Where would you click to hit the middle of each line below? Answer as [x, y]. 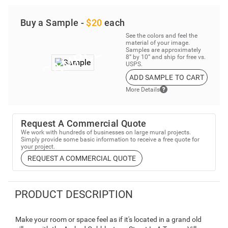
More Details [142, 89]
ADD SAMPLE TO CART [166, 78]
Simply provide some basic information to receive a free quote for [110, 140]
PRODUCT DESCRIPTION [74, 195]
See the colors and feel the [161, 36]
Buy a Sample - [53, 23]
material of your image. [158, 43]
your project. [38, 147]
